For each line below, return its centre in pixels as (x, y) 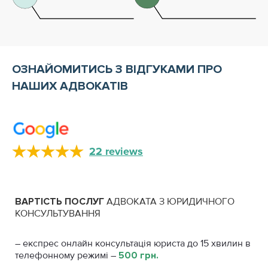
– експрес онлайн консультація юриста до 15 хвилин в (133, 243)
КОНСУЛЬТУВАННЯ (58, 213)
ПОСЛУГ (84, 201)
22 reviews (116, 151)
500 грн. (138, 255)
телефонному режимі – (67, 255)
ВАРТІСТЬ (39, 201)
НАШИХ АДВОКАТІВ (70, 86)
